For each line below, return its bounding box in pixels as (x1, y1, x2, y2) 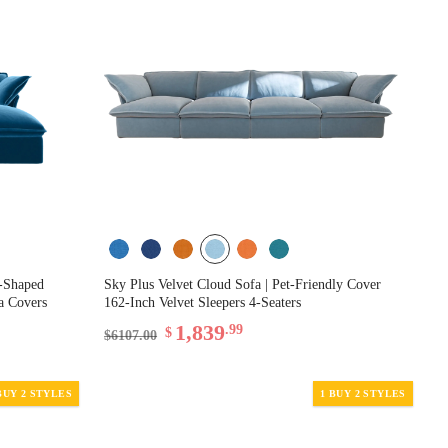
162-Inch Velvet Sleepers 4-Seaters (104, 294, 302, 310)
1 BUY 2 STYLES (320, 387, 406, 399)
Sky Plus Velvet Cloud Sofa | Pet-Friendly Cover (104, 276, 382, 292)
